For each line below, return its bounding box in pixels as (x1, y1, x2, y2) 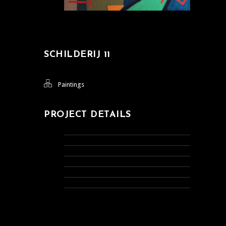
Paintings (58, 81, 84, 89)
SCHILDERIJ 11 (44, 50, 110, 60)
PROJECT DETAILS (44, 110, 131, 120)
